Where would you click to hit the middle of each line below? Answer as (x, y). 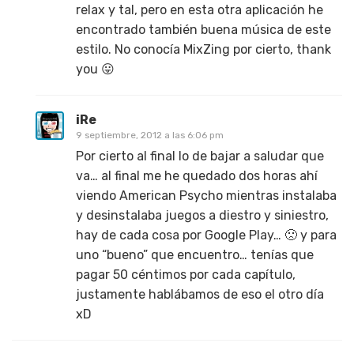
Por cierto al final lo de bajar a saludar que (200, 156)
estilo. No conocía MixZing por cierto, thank (203, 49)
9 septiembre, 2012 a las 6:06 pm (150, 135)
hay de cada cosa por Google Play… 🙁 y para (206, 235)
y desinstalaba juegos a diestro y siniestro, (202, 215)
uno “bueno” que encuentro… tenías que (195, 254)
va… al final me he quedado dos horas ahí (197, 175)
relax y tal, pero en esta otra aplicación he (200, 9)
